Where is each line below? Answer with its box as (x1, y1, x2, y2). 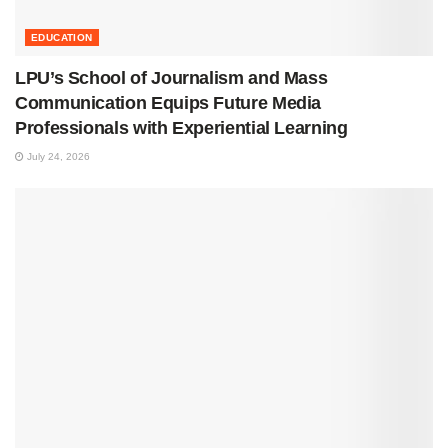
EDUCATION (31, 32, 93, 44)
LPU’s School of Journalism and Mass (15, 68, 328, 89)
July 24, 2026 (24, 151, 90, 163)
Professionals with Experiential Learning (15, 118, 348, 139)
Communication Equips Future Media (15, 93, 322, 114)
